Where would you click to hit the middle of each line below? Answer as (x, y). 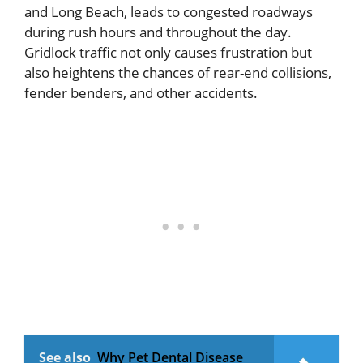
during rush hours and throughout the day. (158, 32)
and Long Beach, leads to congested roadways (169, 12)
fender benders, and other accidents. (141, 93)
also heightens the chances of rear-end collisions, (178, 73)
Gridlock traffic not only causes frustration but (168, 53)
